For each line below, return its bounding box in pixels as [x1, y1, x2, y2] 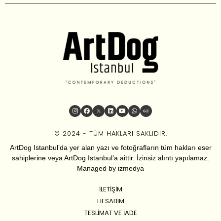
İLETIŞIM [99, 184, 122, 194]
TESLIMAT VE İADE [84, 208, 137, 218]
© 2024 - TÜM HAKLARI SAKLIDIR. [54, 129, 167, 139]
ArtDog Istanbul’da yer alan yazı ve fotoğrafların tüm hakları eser [9, 144, 212, 152]
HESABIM [97, 196, 124, 206]
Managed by [77, 164, 118, 173]
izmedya [118, 164, 144, 173]
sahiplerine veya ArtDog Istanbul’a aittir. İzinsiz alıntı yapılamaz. [12, 154, 209, 162]
